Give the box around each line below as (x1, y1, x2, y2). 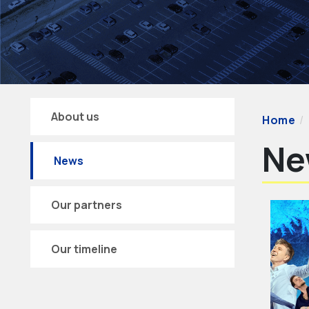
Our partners (51, 197, 122, 213)
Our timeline (51, 241, 117, 257)
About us (51, 109, 99, 125)
